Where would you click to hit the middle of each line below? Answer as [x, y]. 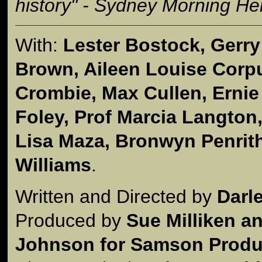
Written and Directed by [116, 196]
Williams [53, 165]
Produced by [71, 220]
